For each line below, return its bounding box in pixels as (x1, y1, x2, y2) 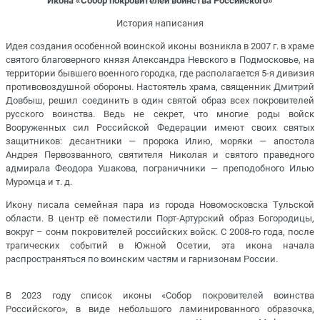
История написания (116, 17, 204, 29)
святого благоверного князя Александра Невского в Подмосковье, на (6, 54, 314, 65)
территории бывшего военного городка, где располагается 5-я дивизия (6, 67, 314, 79)
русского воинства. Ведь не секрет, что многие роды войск (6, 108, 314, 119)
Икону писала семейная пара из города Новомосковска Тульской (6, 199, 314, 211)
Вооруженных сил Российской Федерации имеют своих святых (6, 121, 314, 133)
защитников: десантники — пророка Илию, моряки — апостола (6, 135, 314, 146)
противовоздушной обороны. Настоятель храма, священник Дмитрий (6, 81, 314, 92)
